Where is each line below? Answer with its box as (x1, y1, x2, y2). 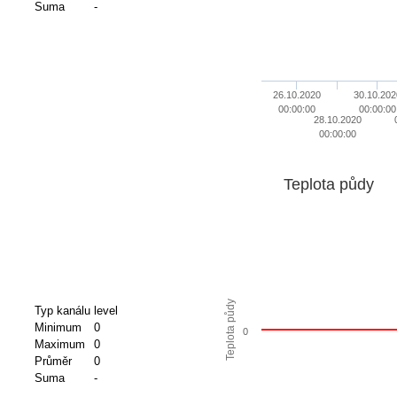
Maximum (34, 337, 85, 351)
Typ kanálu (34, 303, 90, 317)
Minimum (34, 320, 82, 334)
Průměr (34, 354, 72, 368)
